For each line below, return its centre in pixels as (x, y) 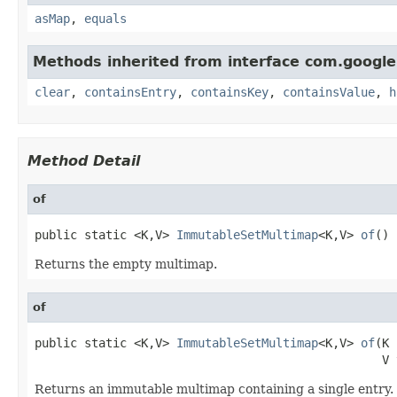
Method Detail (84, 160)
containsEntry (130, 92)
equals (105, 18)
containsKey (230, 92)
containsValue (329, 92)
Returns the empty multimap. (126, 264)
